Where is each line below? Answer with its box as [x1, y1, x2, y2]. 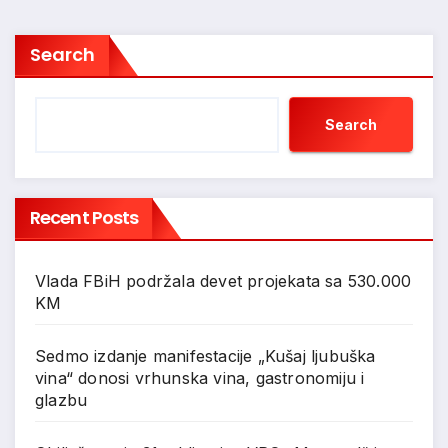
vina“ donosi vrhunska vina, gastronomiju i [35, 368, 365, 389]
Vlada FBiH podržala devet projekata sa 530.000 [35, 271, 412, 292]
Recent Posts [30, 205, 139, 231]
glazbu [35, 390, 88, 411]
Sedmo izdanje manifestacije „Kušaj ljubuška [35, 346, 376, 367]
